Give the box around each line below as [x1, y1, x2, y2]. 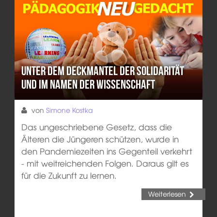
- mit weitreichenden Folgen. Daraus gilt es [21, 157, 189, 170]
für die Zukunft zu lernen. [21, 169, 117, 182]
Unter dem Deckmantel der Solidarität [21, 64, 184, 78]
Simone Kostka [46, 105, 93, 115]
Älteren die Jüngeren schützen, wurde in [21, 133, 179, 145]
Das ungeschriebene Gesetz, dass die [21, 121, 172, 133]
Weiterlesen [148, 188, 186, 199]
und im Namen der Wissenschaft [21, 77, 155, 92]
